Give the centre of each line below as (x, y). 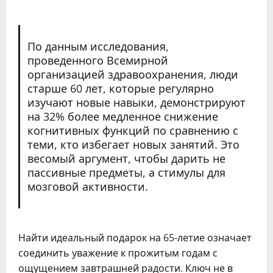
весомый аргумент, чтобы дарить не (126, 158)
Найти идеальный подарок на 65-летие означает (135, 237)
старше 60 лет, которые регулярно (120, 88)
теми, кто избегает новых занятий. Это (133, 144)
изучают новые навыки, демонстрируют (136, 102)
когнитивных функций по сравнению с (133, 130)
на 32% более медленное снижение (122, 116)
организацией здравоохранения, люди (133, 74)
